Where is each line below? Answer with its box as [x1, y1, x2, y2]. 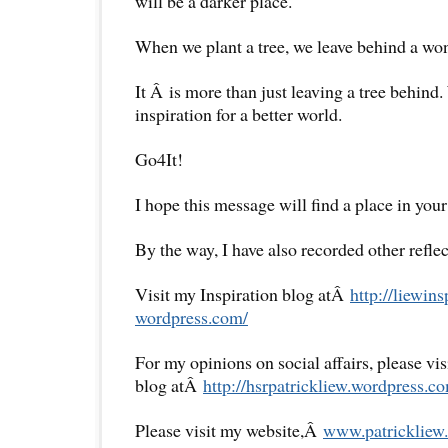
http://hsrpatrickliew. [203, 372, 351, 397]
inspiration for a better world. [135, 101, 342, 126]
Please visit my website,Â [135, 417, 323, 442]
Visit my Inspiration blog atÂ [135, 281, 350, 306]
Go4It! [135, 146, 183, 171]
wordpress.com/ [135, 304, 248, 329]
